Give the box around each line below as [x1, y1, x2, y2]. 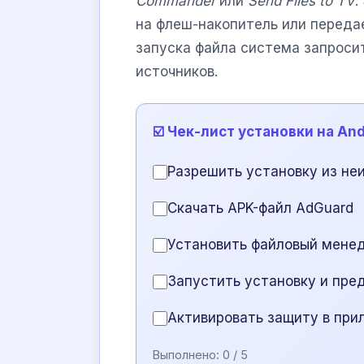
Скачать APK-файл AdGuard [167, 200, 353, 217]
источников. [136, 63, 218, 80]
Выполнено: [153, 348, 223, 362]
